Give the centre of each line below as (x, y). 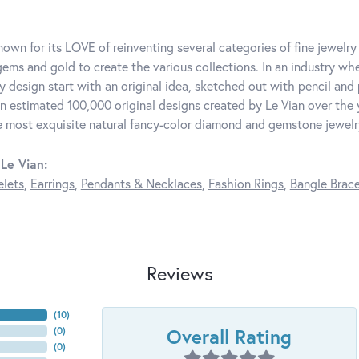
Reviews (179, 274)
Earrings (52, 184)
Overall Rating (229, 337)
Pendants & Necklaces (141, 184)
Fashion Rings (246, 184)
